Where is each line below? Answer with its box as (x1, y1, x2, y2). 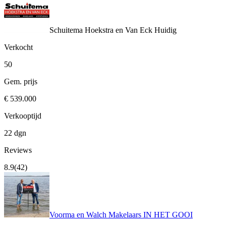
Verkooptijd (4, 111, 41, 121)
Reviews (4, 146, 32, 155)
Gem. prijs (4, 77, 37, 86)
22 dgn (4, 129, 26, 138)
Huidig (152, 26, 177, 35)
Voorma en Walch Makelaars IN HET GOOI (49, 210, 193, 219)
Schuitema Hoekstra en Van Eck (49, 26, 152, 35)
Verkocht (4, 43, 33, 52)
